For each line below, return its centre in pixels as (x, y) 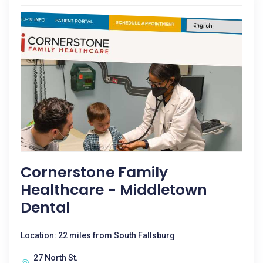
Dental (45, 208)
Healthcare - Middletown (114, 190)
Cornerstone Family (94, 172)
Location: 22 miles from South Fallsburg (98, 235)
